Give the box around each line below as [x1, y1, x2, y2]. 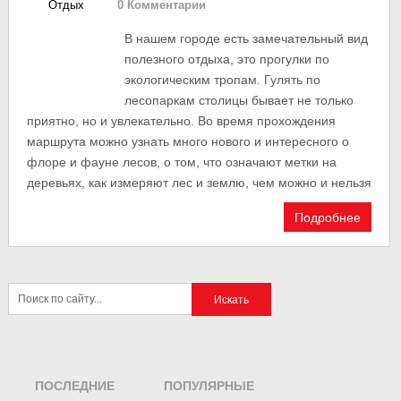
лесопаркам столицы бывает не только [124, 93, 354, 107]
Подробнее [294, 207, 362, 227]
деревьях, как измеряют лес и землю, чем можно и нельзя [26, 175, 371, 190]
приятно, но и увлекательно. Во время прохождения [26, 114, 336, 128]
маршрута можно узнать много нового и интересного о [26, 134, 349, 149]
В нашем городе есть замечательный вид [124, 31, 368, 46]
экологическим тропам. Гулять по [124, 73, 320, 87]
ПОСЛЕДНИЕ [35, 379, 115, 393]
